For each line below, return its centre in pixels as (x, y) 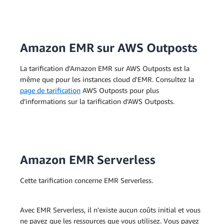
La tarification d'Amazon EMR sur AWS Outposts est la (105, 68)
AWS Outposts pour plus (120, 90)
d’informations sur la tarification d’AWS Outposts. (97, 101)
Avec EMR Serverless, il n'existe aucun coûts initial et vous (110, 210)
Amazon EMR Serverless (88, 159)
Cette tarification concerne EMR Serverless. (86, 180)
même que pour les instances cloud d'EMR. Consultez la (107, 79)
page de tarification (50, 90)
